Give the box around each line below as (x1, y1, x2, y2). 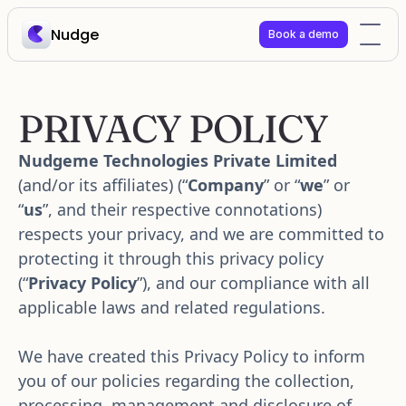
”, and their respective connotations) (43, 198, 322, 220)
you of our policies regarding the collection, (18, 370, 354, 391)
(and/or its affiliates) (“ (18, 174, 188, 196)
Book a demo (268, 27, 339, 41)
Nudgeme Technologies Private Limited (18, 150, 337, 171)
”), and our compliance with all (137, 272, 370, 294)
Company (188, 174, 264, 196)
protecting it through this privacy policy (18, 247, 324, 269)
